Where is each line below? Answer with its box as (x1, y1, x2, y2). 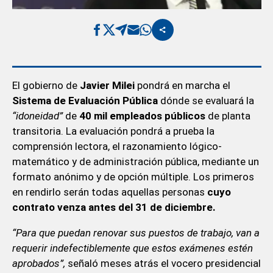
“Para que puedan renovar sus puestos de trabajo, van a (12, 226, 260, 239)
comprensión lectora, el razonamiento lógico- (12, 140, 222, 152)
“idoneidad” (12, 109, 63, 122)
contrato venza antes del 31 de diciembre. (12, 200, 216, 213)
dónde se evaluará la (157, 94, 254, 107)
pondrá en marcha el (134, 79, 230, 91)
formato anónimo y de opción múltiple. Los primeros (12, 170, 254, 183)
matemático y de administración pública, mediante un (12, 155, 259, 168)
